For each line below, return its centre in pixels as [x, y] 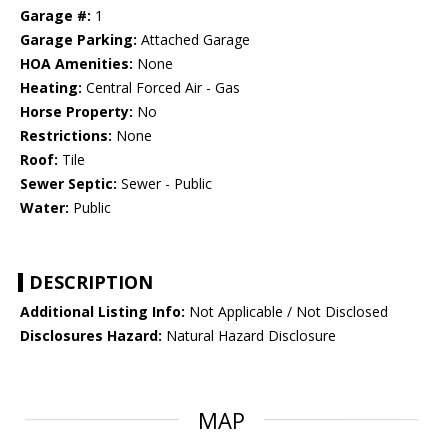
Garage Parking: [78, 40]
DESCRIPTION [91, 282]
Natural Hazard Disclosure [249, 336]
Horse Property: [76, 112]
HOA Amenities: [76, 64]
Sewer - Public [164, 184]
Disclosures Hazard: [91, 336]
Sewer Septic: [68, 184]
